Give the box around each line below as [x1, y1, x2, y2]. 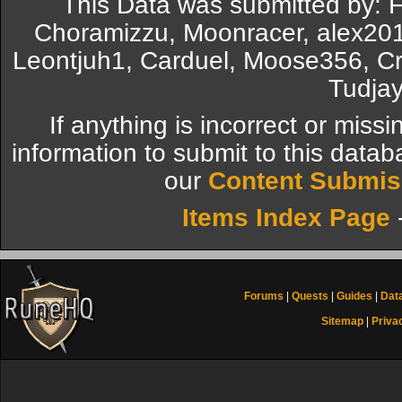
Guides [336, 290, 372, 302]
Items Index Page [182, 204, 390, 232]
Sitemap [321, 315, 363, 328]
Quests [292, 290, 328, 302]
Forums [244, 290, 284, 302]
